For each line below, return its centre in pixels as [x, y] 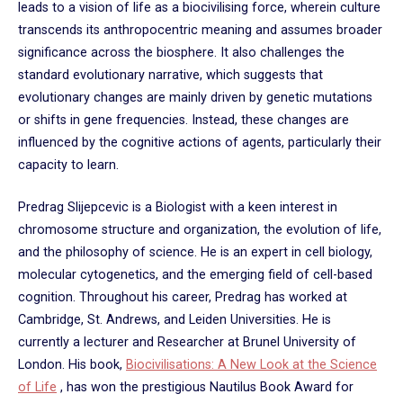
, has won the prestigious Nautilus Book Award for [205, 387]
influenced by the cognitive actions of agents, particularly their [200, 142]
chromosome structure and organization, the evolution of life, [200, 229]
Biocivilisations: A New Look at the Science [251, 364]
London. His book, [72, 364]
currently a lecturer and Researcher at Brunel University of [187, 342]
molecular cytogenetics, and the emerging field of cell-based [195, 274]
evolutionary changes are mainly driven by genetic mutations [195, 97]
